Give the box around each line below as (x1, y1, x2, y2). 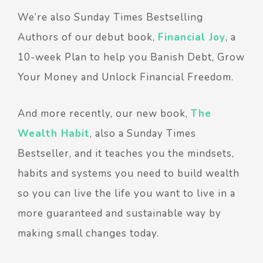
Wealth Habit (18, 127, 90, 140)
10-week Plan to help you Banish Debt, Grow (18, 50, 245, 64)
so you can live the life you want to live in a (18, 187, 235, 200)
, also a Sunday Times (90, 127, 196, 140)
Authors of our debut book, (18, 31, 158, 44)
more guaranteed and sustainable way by (18, 207, 221, 220)
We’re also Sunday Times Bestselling (18, 11, 203, 24)
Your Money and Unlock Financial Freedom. (18, 70, 237, 84)
